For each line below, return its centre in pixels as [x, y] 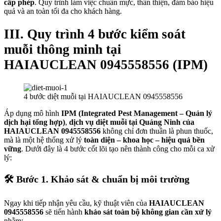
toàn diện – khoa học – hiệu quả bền [144, 140]
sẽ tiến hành [64, 212]
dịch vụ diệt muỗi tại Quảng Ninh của [132, 122]
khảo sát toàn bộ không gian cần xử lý [148, 212]
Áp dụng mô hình [33, 113]
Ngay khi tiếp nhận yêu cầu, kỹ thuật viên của [76, 203]
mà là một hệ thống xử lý [44, 140]
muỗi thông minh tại [63, 49]
